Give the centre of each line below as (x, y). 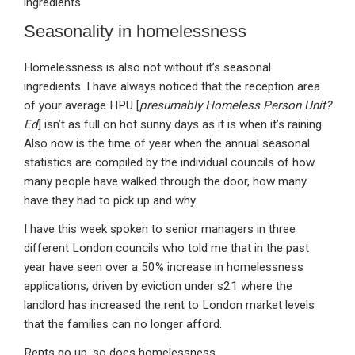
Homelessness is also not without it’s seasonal (147, 68)
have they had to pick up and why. (111, 201)
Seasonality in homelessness (135, 32)
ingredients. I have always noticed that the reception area (172, 87)
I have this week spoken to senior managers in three (160, 229)
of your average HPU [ (82, 106)
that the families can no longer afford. (123, 324)
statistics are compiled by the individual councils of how (169, 163)
